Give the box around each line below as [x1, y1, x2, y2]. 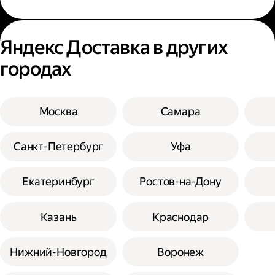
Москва [39, 105, 78, 118]
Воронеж [157, 245, 204, 258]
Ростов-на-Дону [139, 175, 222, 188]
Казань [40, 210, 77, 223]
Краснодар [152, 210, 209, 223]
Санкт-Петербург [13, 140, 104, 153]
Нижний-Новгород [10, 245, 107, 258]
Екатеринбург [22, 175, 95, 188]
